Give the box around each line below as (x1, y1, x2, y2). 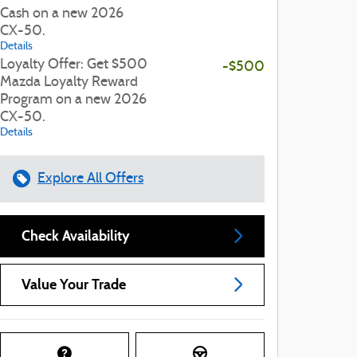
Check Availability (22, 226, 130, 245)
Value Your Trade (22, 275, 126, 293)
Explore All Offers (37, 171, 143, 186)
